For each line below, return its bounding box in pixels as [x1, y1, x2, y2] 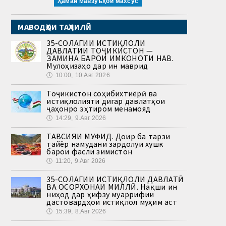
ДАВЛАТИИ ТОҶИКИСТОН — [46, 45, 153, 56]
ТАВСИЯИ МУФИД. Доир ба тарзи [46, 131, 171, 142]
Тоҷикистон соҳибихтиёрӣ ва [46, 88, 157, 99]
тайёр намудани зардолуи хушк [46, 139, 163, 149]
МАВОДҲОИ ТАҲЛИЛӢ [18, 22, 92, 32]
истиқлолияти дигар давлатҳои [46, 96, 165, 106]
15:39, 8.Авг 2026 [55, 208, 106, 215]
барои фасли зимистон [46, 146, 133, 157]
